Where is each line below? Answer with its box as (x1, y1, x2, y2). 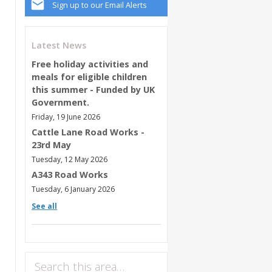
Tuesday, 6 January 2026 (32, 183, 115, 194)
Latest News (32, 39, 86, 51)
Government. (32, 96, 89, 108)
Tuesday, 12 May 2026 (32, 154, 107, 165)
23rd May (32, 138, 71, 151)
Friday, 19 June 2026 (32, 111, 100, 122)
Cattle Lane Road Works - (32, 126, 144, 138)
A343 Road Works (32, 168, 108, 180)
